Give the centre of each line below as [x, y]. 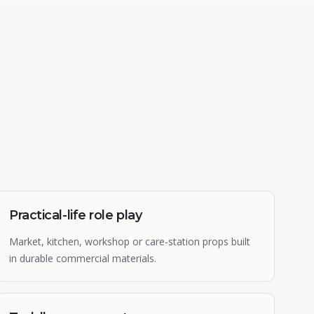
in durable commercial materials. [83, 258]
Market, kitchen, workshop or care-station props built [130, 241]
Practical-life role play [76, 215]
